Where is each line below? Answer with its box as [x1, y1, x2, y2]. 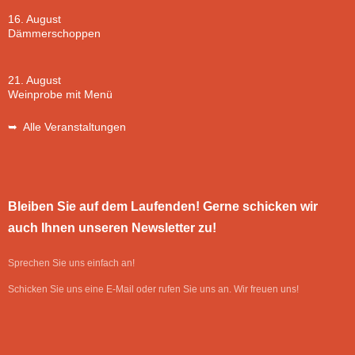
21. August [8, 74, 61, 87]
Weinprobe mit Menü [8, 88, 113, 101]
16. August [8, 13, 61, 26]
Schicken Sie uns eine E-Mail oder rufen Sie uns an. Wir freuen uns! [8, 284, 299, 296]
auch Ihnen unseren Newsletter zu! [8, 221, 216, 235]
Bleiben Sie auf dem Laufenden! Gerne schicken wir [8, 200, 318, 214]
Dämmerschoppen [8, 27, 101, 40]
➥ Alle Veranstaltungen [8, 120, 126, 134]
